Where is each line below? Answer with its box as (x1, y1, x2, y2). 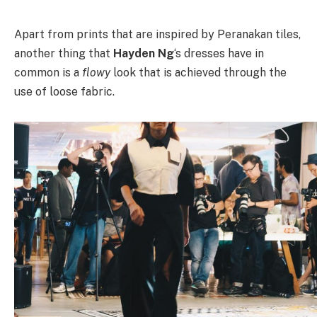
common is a (14, 65, 82, 79)
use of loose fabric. (14, 84, 115, 98)
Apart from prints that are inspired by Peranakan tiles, (14, 27, 301, 41)
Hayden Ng (113, 46, 174, 60)
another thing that (14, 46, 113, 60)
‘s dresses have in (174, 46, 264, 60)
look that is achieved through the (110, 65, 287, 79)
